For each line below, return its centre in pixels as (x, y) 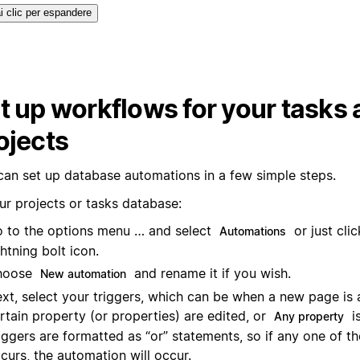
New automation (83, 273)
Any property (309, 316)
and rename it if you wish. (211, 273)
